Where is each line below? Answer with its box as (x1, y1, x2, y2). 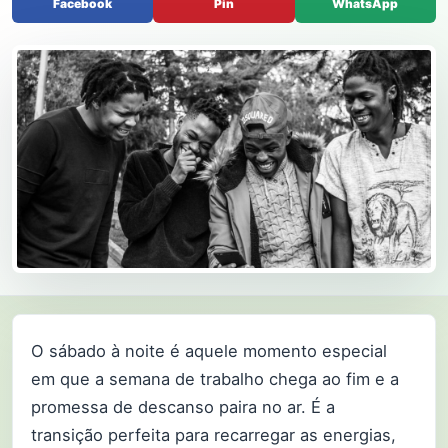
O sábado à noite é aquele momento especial (31, 340, 387, 361)
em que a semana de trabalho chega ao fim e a (31, 368, 399, 389)
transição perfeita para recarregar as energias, (31, 424, 396, 445)
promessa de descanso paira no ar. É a (31, 396, 335, 417)
